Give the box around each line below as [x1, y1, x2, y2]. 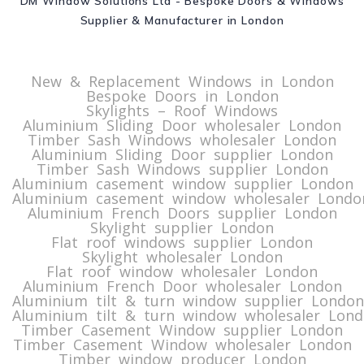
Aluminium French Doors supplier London [27, 203, 337, 223]
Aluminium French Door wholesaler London [22, 276, 342, 296]
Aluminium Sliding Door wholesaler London [23, 115, 341, 135]
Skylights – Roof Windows [86, 101, 278, 120]
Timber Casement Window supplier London [21, 320, 343, 340]
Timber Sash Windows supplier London [36, 159, 328, 179]
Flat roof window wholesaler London [46, 262, 318, 281]
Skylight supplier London [90, 218, 274, 237]
